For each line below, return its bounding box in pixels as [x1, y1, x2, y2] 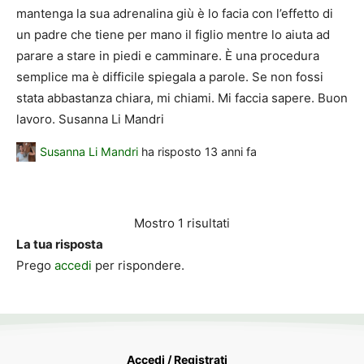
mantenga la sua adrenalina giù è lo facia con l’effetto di [16, 6, 333, 22]
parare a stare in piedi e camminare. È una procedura [16, 48, 319, 64]
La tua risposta [16, 236, 103, 252]
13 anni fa [205, 145, 257, 159]
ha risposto [138, 145, 205, 159]
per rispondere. [92, 257, 184, 273]
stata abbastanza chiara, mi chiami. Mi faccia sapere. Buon [16, 90, 348, 106]
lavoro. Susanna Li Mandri [16, 111, 164, 128]
